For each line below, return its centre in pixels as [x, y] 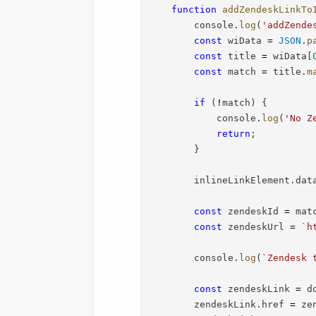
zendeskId [254, 211]
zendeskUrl [256, 226]
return [234, 133]
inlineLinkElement [220, 180]
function [194, 9]
